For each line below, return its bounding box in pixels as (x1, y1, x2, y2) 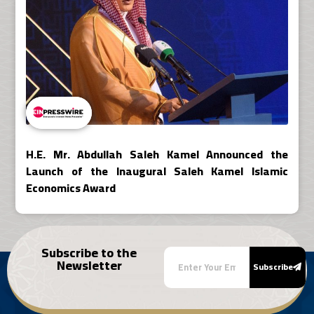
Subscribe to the (41, 240, 137, 264)
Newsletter (56, 253, 122, 277)
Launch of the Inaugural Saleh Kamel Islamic (26, 160, 288, 182)
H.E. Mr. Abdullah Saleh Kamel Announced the (26, 143, 288, 165)
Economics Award (26, 177, 116, 198)
